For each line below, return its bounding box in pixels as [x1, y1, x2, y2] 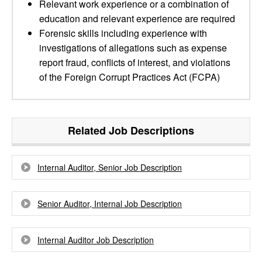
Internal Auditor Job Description [37, 234, 154, 246]
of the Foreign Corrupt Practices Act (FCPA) [39, 70, 220, 84]
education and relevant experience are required [39, 12, 235, 25]
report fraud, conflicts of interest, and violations [39, 56, 230, 69]
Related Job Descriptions [68, 123, 194, 138]
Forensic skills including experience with [39, 26, 207, 40]
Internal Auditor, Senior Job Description [37, 161, 182, 173]
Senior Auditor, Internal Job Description [37, 198, 182, 209]
